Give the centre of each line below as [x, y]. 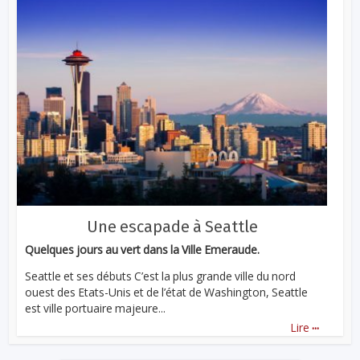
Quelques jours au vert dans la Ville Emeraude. [143, 250]
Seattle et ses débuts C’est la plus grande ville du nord [161, 276]
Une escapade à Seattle [172, 227]
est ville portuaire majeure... [96, 309]
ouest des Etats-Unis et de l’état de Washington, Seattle [167, 292]
